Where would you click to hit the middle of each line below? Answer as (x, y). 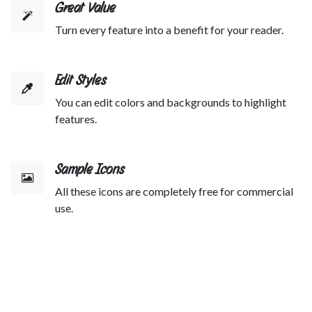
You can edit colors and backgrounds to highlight (171, 102)
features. (76, 118)
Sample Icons (90, 169)
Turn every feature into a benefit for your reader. (169, 29)
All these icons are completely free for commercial (174, 191)
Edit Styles (81, 80)
